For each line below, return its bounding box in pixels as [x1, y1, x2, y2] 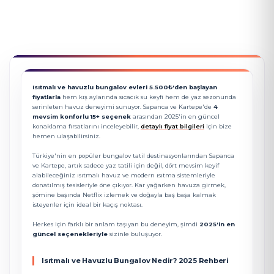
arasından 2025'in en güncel [131, 113, 220, 120]
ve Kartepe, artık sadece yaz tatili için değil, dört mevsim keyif [32, 162, 219, 169]
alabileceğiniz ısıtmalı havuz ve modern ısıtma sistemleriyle [32, 172, 215, 179]
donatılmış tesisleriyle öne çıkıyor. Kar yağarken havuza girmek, [32, 182, 226, 188]
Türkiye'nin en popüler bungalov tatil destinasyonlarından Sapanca [32, 152, 234, 159]
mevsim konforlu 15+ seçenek [32, 113, 131, 120]
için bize [204, 123, 232, 130]
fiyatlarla [32, 94, 61, 100]
